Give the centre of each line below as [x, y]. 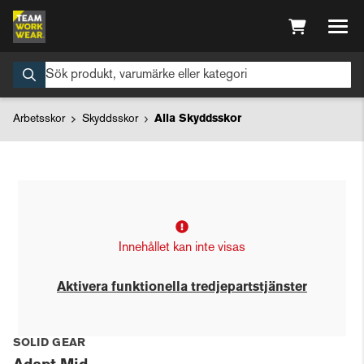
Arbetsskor [39, 119]
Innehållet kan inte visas [182, 248]
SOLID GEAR [49, 343]
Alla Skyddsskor [198, 119]
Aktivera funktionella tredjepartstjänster [182, 288]
